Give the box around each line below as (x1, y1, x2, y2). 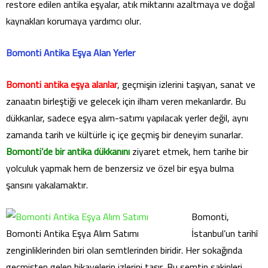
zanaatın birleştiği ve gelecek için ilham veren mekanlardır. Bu (6, 92, 246, 110)
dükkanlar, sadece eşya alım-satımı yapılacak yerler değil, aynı (6, 109, 248, 127)
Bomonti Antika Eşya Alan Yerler (6, 44, 135, 62)
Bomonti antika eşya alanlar (6, 75, 117, 93)
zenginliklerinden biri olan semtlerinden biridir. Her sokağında (6, 241, 242, 259)
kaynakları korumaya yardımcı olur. (6, 12, 141, 30)
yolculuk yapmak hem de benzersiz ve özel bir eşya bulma (6, 159, 234, 177)
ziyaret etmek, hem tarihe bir (130, 142, 248, 160)
